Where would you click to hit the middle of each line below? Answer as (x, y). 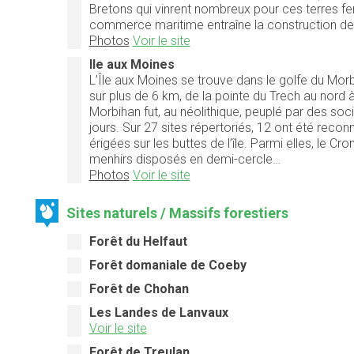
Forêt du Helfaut (138, 241)
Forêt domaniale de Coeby (168, 265)
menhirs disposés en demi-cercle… (185, 159)
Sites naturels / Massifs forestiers (178, 213)
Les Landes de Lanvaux (158, 312)
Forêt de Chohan (139, 288)
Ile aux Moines (132, 64)
